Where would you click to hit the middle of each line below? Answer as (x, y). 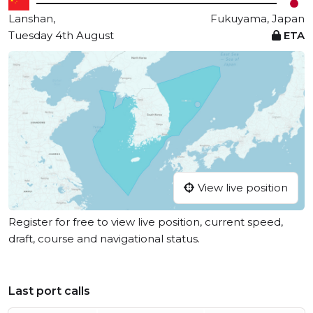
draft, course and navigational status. (104, 239)
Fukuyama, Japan (257, 19)
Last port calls (49, 291)
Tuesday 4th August (61, 35)
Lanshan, (32, 19)
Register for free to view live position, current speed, (146, 222)
